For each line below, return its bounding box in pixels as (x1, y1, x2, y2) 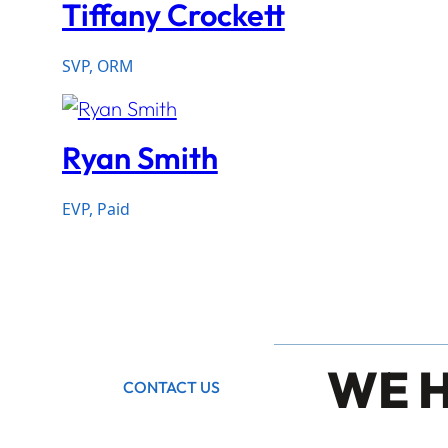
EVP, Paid (61, 198, 130, 221)
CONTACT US (122, 377, 220, 398)
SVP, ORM (61, 55, 133, 78)
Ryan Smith (61, 138, 218, 178)
